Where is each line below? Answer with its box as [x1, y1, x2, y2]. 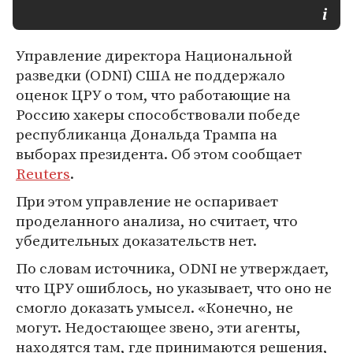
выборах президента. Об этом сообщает [16, 143, 302, 164]
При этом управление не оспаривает [16, 191, 278, 211]
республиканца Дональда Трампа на [16, 124, 277, 144]
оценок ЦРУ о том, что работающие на [16, 84, 291, 105]
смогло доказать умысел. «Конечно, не [16, 297, 293, 318]
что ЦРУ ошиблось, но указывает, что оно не [16, 277, 332, 298]
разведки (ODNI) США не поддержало [16, 65, 285, 85]
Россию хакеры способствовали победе [16, 104, 300, 124]
